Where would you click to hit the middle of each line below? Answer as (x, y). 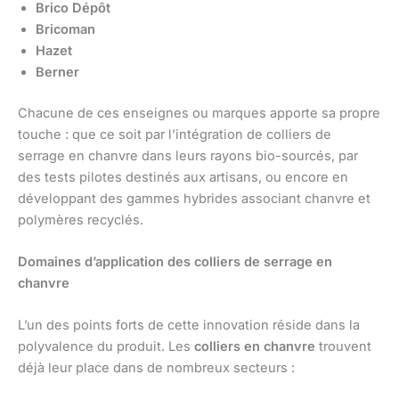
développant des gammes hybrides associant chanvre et (194, 198)
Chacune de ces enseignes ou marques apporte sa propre (199, 113)
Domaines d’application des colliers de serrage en (175, 261)
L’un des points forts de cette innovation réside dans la (189, 326)
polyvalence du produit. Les (106, 347)
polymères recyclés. (81, 220)
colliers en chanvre (255, 347)
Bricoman (65, 29)
